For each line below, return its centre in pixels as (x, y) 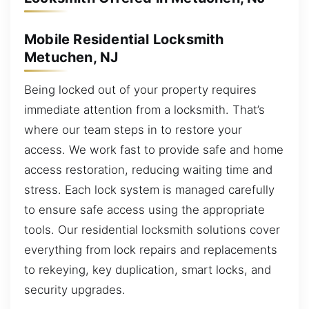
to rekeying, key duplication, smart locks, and (148, 270)
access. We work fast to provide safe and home (154, 150)
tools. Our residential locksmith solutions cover (152, 230)
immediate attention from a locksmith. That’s (144, 110)
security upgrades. (75, 290)
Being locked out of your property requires (140, 90)
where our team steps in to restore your (133, 130)
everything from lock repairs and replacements (151, 250)
